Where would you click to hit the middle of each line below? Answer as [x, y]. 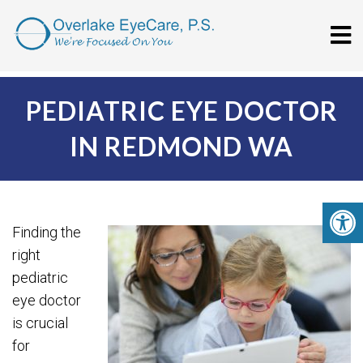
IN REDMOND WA [181, 146]
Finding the [47, 232]
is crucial [40, 323]
